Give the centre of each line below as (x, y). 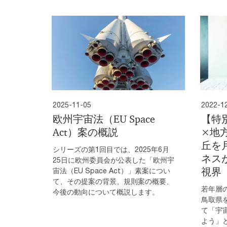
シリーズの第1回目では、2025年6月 (111, 149)
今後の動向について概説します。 (106, 192)
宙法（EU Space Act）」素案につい (111, 171)
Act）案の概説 (85, 133)
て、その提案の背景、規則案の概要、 (113, 181)
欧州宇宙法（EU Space (104, 119)
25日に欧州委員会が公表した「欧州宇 (113, 160)
